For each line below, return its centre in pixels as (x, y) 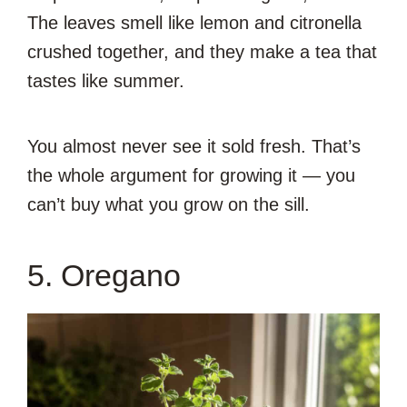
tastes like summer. (106, 80)
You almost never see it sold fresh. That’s (194, 146)
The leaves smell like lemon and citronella (194, 22)
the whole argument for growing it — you (191, 175)
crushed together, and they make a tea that (202, 51)
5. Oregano (104, 275)
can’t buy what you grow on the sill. (169, 204)
